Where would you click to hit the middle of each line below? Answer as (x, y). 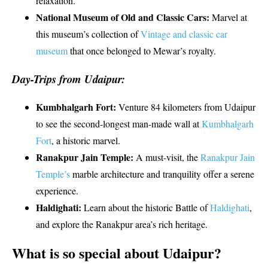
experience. (57, 190)
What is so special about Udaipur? (117, 252)
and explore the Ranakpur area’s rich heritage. (122, 224)
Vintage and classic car (184, 34)
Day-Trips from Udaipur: (68, 79)
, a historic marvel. (86, 140)
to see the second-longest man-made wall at (118, 123)
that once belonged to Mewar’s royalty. (142, 51)
